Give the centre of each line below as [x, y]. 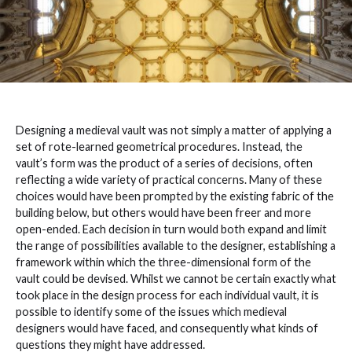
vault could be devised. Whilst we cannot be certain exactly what [176, 278]
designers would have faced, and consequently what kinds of [167, 328]
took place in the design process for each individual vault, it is [167, 295]
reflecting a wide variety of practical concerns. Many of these [169, 179]
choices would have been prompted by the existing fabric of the [175, 196]
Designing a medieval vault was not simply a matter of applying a [174, 130]
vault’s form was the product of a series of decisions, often [164, 163]
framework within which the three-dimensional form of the [163, 262]
